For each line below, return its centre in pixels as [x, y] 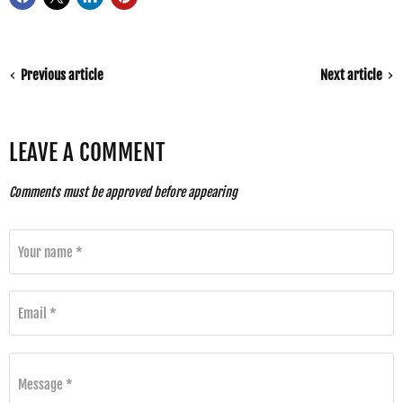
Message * [45, 384]
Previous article [62, 76]
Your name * [50, 252]
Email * [37, 313]
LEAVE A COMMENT [87, 152]
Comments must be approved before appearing [123, 192]
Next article [351, 76]
